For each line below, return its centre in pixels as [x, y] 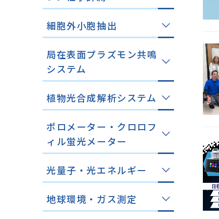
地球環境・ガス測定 [92, 199]
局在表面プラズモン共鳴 [102, 54]
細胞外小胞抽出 [82, 25]
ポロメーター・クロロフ [102, 126]
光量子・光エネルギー [97, 170]
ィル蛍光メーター [87, 141]
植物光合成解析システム [102, 98]
